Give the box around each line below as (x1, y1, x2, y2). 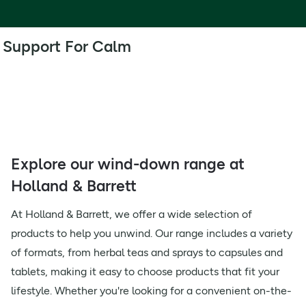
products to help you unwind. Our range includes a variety (11, 227, 292, 240)
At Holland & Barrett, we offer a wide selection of (11, 208, 252, 221)
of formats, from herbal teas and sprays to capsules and (11, 246, 283, 259)
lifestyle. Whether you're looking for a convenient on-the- (11, 284, 292, 297)
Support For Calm (3, 37, 131, 56)
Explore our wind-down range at (11, 154, 245, 173)
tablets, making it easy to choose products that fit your (11, 265, 279, 278)
